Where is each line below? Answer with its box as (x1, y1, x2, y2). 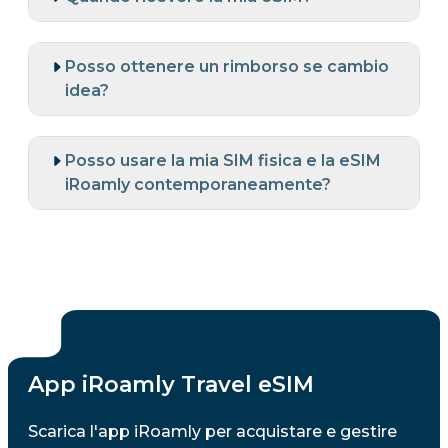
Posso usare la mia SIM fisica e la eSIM (65, 150, 381, 170)
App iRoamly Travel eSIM (28, 370, 314, 398)
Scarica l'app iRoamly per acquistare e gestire (28, 421, 397, 441)
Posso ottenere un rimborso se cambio (65, 56, 389, 76)
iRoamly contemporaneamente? (65, 174, 331, 194)
